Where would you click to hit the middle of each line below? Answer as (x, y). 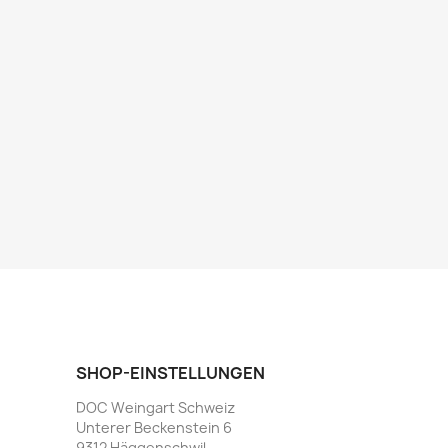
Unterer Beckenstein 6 (154, 427)
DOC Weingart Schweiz (155, 407)
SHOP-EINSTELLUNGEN (170, 372)
